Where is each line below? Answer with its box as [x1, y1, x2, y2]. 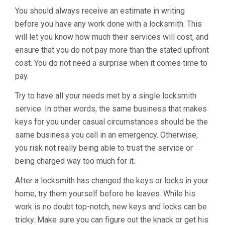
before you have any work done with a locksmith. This [15, 19, 202, 29]
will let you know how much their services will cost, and [15, 32, 208, 42]
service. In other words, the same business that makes [15, 104, 207, 114]
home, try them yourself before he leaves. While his [15, 189, 195, 198]
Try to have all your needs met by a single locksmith [15, 91, 196, 100]
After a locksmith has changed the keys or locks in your [15, 176, 208, 185]
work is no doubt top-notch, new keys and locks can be [15, 202, 207, 211]
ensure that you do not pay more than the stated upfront [15, 45, 209, 55]
